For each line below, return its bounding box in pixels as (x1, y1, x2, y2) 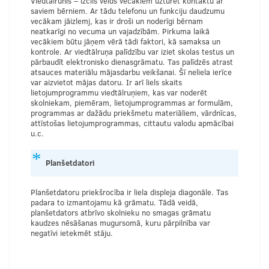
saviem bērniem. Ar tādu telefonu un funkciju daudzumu (31, 5, 225, 16)
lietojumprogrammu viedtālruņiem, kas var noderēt (31, 86, 207, 98)
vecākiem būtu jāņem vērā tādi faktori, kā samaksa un (31, 35, 220, 47)
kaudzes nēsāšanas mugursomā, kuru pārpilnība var (31, 217, 210, 228)
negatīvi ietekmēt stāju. (31, 227, 113, 238)
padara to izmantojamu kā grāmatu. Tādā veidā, (31, 196, 198, 208)
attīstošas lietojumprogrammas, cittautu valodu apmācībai (31, 117, 234, 128)
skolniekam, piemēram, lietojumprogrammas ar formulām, (31, 97, 233, 108)
